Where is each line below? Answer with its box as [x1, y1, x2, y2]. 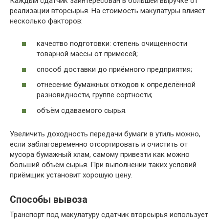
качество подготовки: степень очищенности [37, 39, 187, 48]
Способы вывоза [10, 194, 88, 206]
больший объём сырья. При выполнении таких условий [10, 160, 197, 169]
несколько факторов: [10, 16, 83, 25]
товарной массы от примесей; [37, 49, 138, 59]
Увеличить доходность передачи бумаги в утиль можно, [10, 129, 200, 138]
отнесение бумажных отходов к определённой [37, 80, 196, 89]
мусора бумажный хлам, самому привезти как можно [10, 150, 190, 159]
